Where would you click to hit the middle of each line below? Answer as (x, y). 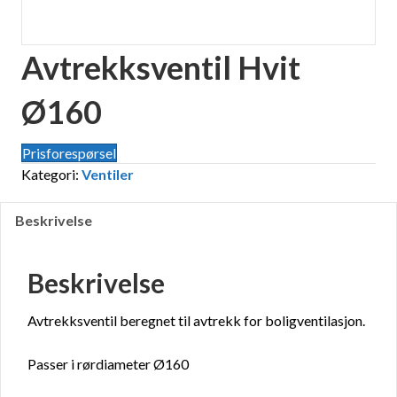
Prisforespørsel (69, 153)
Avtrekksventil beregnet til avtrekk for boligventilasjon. (196, 321)
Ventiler (108, 175)
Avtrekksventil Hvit (161, 68)
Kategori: (51, 175)
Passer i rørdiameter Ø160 (108, 364)
